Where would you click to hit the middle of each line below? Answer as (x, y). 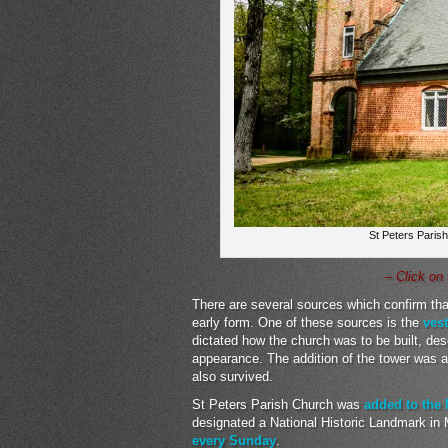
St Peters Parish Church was (278, 404)
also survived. (232, 376)
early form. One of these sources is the (307, 322)
